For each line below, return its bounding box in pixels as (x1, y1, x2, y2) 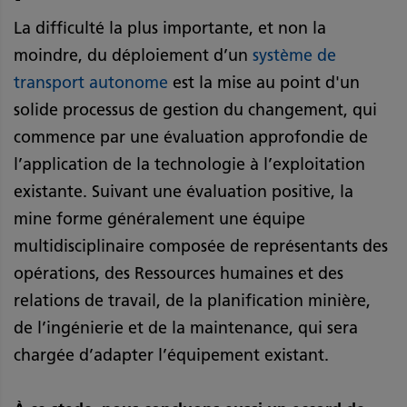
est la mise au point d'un (168, 72, 360, 93)
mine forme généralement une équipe (14, 208, 305, 229)
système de (253, 45, 336, 65)
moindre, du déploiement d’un (14, 45, 253, 65)
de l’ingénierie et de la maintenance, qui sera (14, 317, 358, 338)
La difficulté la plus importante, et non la (14, 17, 326, 38)
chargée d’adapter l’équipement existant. (14, 344, 333, 365)
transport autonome (14, 72, 168, 93)
